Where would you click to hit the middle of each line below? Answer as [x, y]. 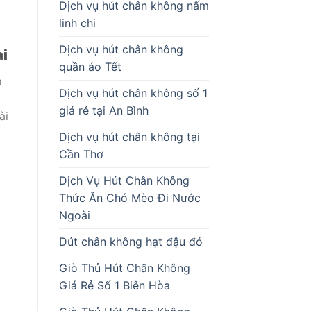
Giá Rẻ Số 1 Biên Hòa [114, 285]
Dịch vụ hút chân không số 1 [133, 93]
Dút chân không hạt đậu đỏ [131, 241]
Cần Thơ [81, 154]
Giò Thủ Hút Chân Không [124, 268]
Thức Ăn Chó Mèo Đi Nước [129, 197]
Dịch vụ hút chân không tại [129, 136]
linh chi [77, 23]
